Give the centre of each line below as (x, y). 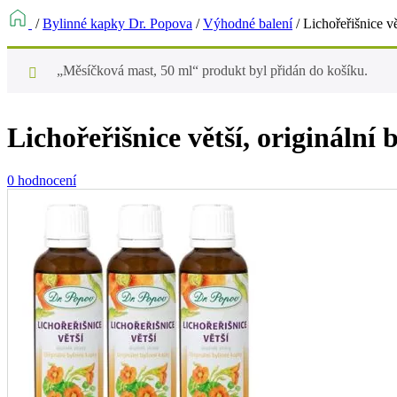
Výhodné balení (248, 23)
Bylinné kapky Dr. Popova (117, 23)
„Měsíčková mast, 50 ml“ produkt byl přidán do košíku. (212, 70)
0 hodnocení (42, 181)
